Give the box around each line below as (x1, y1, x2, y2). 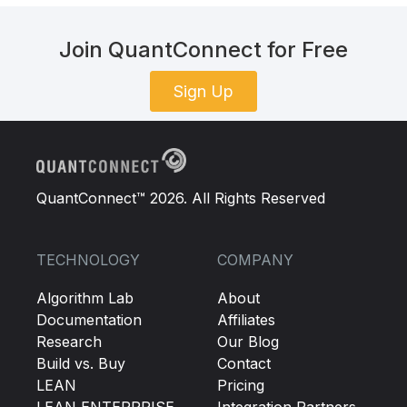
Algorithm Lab (35, 289, 134, 307)
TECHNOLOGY (35, 251, 140, 269)
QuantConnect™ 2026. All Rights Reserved (35, 188, 325, 207)
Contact (216, 354, 271, 372)
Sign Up (174, 81, 233, 101)
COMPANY (216, 251, 293, 269)
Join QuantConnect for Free (59, 35, 348, 63)
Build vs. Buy (35, 354, 125, 372)
